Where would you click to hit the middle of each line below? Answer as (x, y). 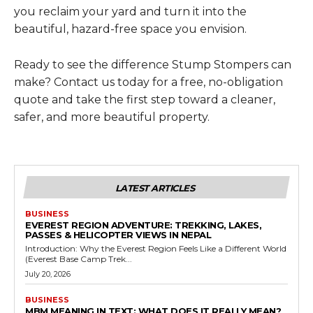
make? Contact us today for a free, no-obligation (148, 82)
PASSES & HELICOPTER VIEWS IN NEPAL (118, 234)
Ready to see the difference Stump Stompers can (153, 64)
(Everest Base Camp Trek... (79, 259)
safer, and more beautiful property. (112, 117)
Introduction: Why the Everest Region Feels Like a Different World (156, 248)
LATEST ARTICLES (155, 188)
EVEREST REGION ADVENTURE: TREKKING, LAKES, (143, 225)
